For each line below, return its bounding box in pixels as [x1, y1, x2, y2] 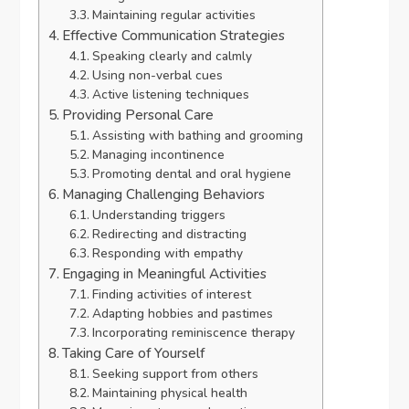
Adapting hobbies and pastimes [91, 305, 273, 323]
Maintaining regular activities [91, 6, 256, 25]
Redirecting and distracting [91, 225, 246, 244]
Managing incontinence [91, 146, 225, 164]
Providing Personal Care [62, 106, 215, 125]
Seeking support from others [91, 365, 258, 383]
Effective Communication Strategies [62, 26, 286, 46]
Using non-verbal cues [91, 67, 223, 85]
